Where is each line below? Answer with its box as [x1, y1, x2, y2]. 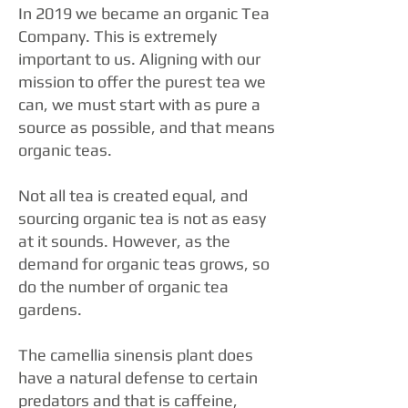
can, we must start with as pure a [18, 95, 260, 115]
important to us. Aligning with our [18, 49, 260, 69]
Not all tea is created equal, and [18, 186, 248, 206]
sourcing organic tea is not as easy [18, 209, 266, 229]
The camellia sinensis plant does [18, 345, 253, 365]
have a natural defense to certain [18, 368, 258, 388]
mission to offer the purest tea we [18, 72, 266, 92]
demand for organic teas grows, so [18, 254, 270, 274]
